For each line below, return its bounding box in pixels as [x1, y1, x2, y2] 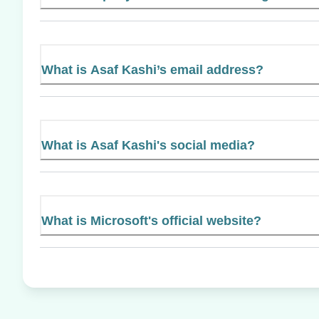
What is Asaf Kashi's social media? [41, 137, 255, 152]
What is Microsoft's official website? [41, 213, 261, 228]
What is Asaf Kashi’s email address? [41, 62, 263, 77]
